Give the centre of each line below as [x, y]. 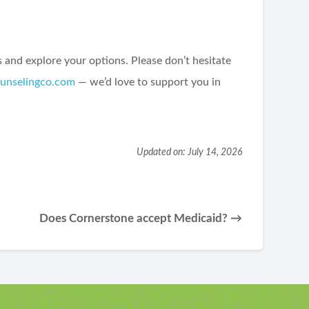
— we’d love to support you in [148, 82]
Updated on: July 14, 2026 [189, 152]
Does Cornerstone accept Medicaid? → [140, 219]
